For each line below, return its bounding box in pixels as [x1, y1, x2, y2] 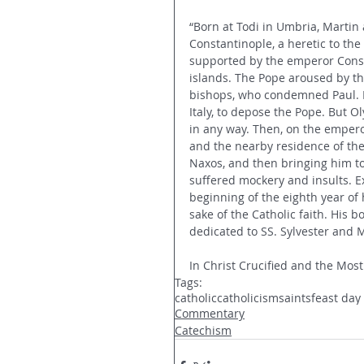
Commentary [175, 305, 245, 322]
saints [279, 290, 311, 306]
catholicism [217, 290, 279, 306]
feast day [311, 290, 361, 306]
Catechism [175, 323, 232, 339]
